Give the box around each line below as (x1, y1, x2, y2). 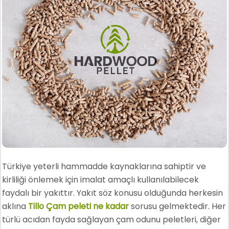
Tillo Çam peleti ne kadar (28, 200, 129, 212)
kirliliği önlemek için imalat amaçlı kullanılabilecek (2, 173, 199, 186)
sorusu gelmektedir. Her (129, 200, 226, 212)
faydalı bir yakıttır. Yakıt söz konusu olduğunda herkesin (2, 187, 223, 199)
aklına (2, 200, 29, 212)
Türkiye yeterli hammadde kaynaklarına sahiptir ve (2, 160, 207, 172)
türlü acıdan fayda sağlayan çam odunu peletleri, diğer (2, 213, 221, 225)
